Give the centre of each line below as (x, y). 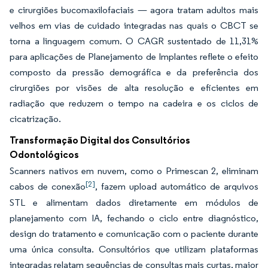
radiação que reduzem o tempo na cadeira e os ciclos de (134, 103)
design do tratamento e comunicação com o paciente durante (134, 234)
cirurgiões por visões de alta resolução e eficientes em (134, 88)
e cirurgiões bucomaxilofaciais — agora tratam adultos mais (134, 10)
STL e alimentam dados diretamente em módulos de (134, 202)
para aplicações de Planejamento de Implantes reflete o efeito (134, 57)
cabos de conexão (48, 186)
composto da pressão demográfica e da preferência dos (134, 72)
